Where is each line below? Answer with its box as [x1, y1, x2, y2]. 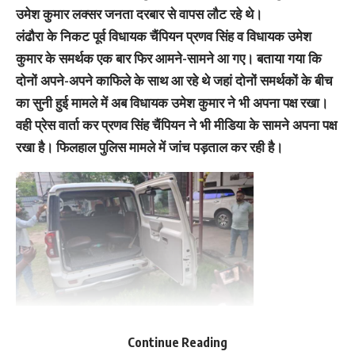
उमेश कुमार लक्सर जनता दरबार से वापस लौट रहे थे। [16, 6, 262, 23]
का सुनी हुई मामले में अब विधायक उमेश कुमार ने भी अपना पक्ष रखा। [16, 94, 328, 112]
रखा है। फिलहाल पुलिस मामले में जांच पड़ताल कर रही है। [16, 139, 283, 156]
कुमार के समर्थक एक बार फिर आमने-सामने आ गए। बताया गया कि [16, 50, 322, 67]
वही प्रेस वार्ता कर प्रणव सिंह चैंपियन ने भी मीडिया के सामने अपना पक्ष [16, 116, 337, 134]
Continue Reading [128, 334, 227, 349]
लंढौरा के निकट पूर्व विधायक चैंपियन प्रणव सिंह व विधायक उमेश [16, 28, 311, 45]
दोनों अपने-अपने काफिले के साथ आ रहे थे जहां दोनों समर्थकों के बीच [16, 72, 333, 90]
